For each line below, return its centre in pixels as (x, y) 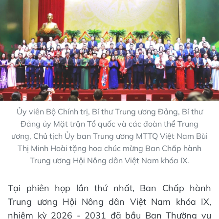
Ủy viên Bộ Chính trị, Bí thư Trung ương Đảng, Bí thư (109, 111)
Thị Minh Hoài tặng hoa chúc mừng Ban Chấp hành (109, 148)
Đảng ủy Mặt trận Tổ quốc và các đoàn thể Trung (109, 123)
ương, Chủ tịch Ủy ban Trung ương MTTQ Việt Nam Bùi (109, 136)
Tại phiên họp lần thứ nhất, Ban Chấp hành (109, 188)
